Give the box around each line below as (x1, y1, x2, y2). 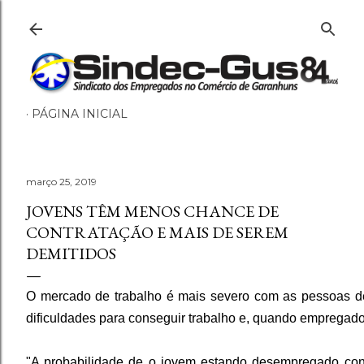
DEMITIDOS (26, 243, 116, 264)
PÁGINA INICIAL (32, 106, 128, 121)
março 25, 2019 (26, 175, 97, 188)
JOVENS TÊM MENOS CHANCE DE (26, 201, 279, 222)
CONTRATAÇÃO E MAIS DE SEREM (26, 222, 288, 243)
